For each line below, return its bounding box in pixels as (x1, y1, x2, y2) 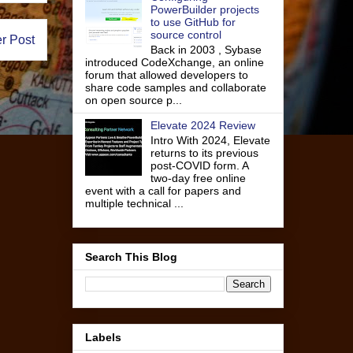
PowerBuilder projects (150, 3, 259, 16)
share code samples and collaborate (85, 80, 266, 94)
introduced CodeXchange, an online (85, 55, 264, 69)
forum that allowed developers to (85, 68, 248, 81)
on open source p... (85, 93, 182, 106)
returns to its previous (150, 146, 258, 159)
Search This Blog (85, 250, 177, 263)
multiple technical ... (85, 196, 184, 210)
